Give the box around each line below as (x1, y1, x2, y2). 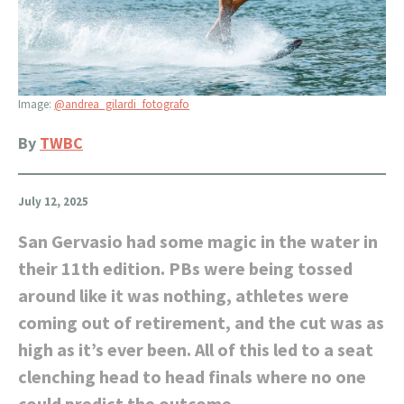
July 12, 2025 (18, 193, 88, 209)
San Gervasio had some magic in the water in (18, 229, 378, 252)
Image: (18, 96, 54, 112)
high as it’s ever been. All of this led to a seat (18, 337, 373, 361)
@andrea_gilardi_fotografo (54, 96, 189, 112)
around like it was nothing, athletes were (18, 283, 349, 307)
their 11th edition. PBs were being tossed (18, 256, 353, 280)
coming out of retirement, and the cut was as (18, 310, 384, 334)
